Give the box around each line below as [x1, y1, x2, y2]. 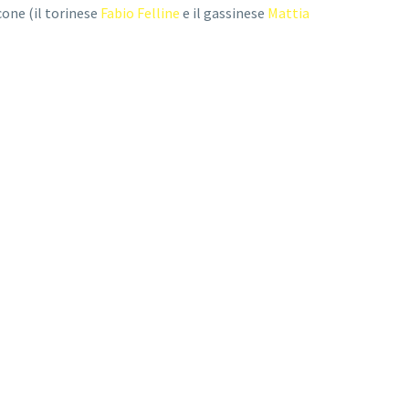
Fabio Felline [100, 4, 180, 23]
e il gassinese [180, 4, 267, 23]
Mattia [267, 4, 309, 23]
